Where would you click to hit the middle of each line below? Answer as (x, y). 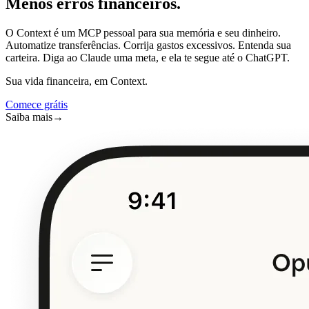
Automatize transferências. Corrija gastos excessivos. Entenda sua (148, 45)
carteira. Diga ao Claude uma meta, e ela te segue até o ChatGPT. (148, 57)
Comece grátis (37, 104)
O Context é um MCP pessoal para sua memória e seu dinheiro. (143, 32)
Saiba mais (29, 117)
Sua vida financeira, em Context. (77, 81)
